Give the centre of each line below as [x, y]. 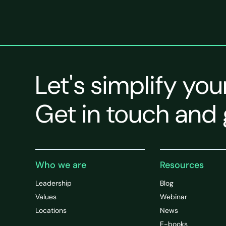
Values [46, 196]
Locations [51, 210]
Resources [182, 165]
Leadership [53, 183]
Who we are [61, 165]
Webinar [173, 196]
